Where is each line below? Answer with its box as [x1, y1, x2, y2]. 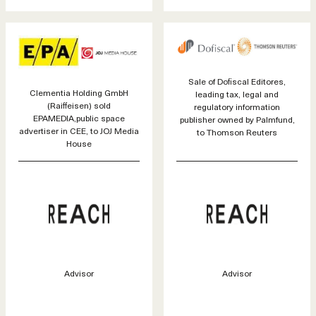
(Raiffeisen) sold [47, 99, 111, 112]
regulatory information [194, 100, 280, 114]
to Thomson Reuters [197, 126, 277, 139]
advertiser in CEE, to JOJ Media [19, 124, 139, 138]
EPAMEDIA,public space [33, 111, 125, 125]
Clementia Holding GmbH [30, 86, 128, 99]
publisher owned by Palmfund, [179, 113, 295, 126]
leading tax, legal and [195, 87, 279, 101]
